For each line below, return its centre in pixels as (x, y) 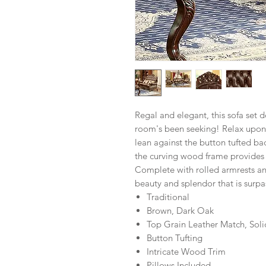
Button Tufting (175, 238)
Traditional (168, 197)
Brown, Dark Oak (180, 210)
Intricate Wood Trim (186, 251)
